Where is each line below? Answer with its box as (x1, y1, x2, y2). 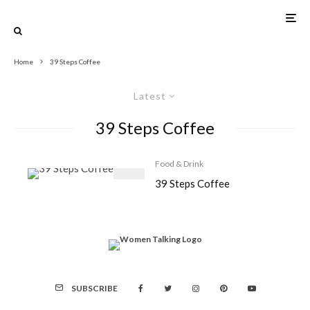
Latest (134, 90, 166, 102)
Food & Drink (155, 158, 203, 169)
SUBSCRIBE (71, 283, 118, 293)
